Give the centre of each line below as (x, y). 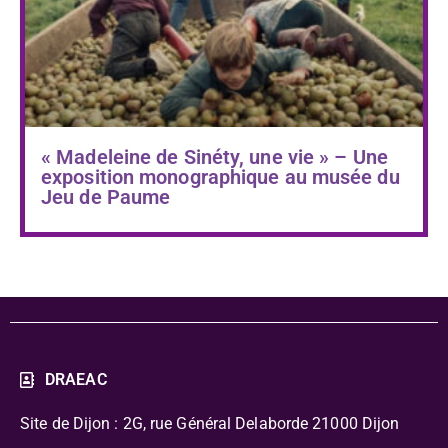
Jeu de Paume (106, 197)
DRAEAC (76, 379)
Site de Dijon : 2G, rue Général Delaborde (164, 423)
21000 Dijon (354, 423)
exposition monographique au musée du (220, 177)
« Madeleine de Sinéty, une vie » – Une (214, 157)
